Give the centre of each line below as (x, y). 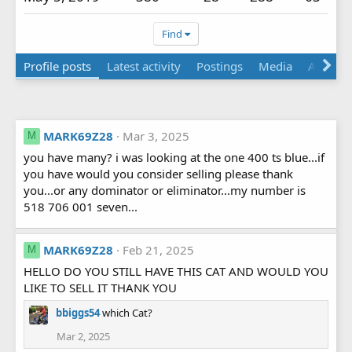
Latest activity (144, 66)
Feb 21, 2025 (158, 249)
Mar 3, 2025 (156, 136)
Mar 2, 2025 (83, 336)
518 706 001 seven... (81, 206)
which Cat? (127, 312)
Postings (220, 66)
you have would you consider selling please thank (158, 173)
